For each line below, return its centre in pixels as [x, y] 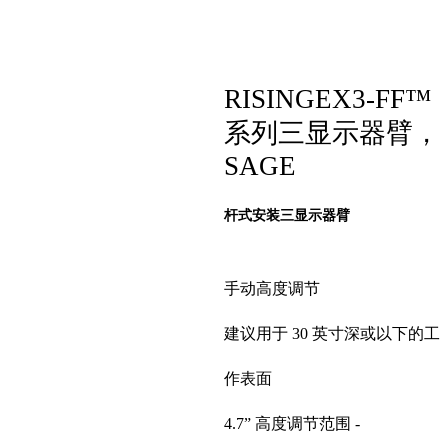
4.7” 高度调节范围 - [292, 423]
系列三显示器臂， [332, 133]
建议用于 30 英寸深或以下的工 [332, 333]
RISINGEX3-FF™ [327, 99]
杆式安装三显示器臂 [287, 215]
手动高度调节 [272, 288]
